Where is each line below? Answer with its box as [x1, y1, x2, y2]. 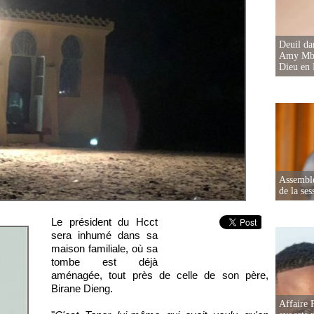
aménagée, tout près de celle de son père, [51, 269, 268, 281]
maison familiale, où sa [51, 243, 158, 254]
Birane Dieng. [51, 282, 113, 294]
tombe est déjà [51, 256, 158, 268]
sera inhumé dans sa [51, 229, 158, 241]
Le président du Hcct [51, 216, 158, 228]
